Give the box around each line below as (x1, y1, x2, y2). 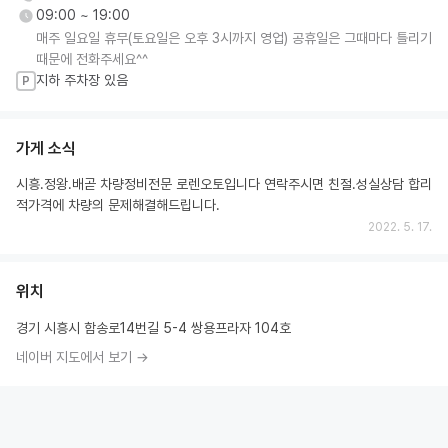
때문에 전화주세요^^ (36, 51, 148, 67)
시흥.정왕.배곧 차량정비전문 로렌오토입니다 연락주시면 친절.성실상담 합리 (16, 176, 432, 192)
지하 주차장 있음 (36, 72, 128, 88)
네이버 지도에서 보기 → (16, 349, 149, 365)
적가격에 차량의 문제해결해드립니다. (16, 197, 220, 213)
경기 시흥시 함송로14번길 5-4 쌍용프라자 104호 (16, 320, 291, 336)
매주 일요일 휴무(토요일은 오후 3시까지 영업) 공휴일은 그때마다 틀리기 (36, 30, 432, 46)
